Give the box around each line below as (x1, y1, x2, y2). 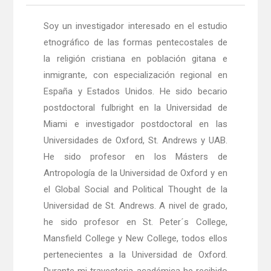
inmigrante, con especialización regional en (44, 70, 227, 81)
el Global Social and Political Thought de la (44, 184, 227, 195)
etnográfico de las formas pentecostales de (44, 37, 227, 48)
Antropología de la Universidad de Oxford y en (44, 168, 227, 179)
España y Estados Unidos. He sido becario (44, 86, 227, 97)
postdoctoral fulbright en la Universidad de (44, 102, 227, 114)
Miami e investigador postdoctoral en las (44, 119, 227, 130)
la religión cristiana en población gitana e (44, 53, 227, 65)
